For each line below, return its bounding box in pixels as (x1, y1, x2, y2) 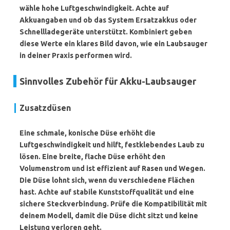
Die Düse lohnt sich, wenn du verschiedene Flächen (20, 176, 195, 184)
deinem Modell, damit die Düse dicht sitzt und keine (20, 212, 198, 220)
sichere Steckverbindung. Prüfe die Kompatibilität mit (20, 200, 207, 208)
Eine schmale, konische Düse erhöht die (20, 129, 156, 137)
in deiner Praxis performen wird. (20, 51, 132, 60)
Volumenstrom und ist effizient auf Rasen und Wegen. (20, 164, 205, 172)
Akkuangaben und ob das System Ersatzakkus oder (20, 16, 197, 24)
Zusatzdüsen (20, 103, 71, 112)
